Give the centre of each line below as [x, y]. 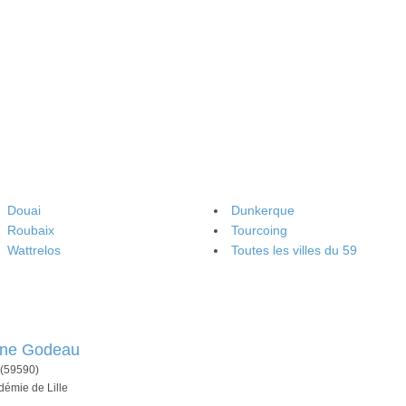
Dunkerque [263, 210]
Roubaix [30, 230]
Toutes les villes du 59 [294, 250]
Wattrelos [34, 250]
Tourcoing [259, 230]
